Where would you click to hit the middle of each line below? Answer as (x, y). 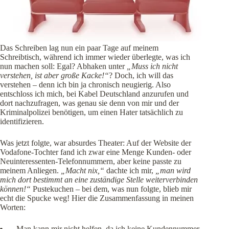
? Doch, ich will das (141, 76)
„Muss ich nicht (152, 66)
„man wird (173, 171)
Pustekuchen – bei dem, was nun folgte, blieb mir (111, 189)
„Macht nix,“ (83, 171)
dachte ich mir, (130, 171)
